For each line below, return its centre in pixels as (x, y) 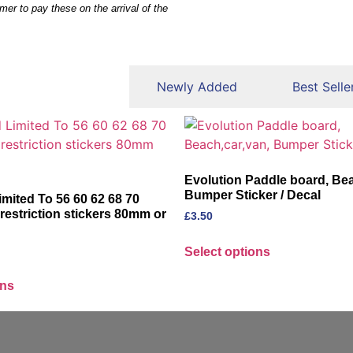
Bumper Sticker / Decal (253, 195)
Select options (227, 252)
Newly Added (197, 87)
